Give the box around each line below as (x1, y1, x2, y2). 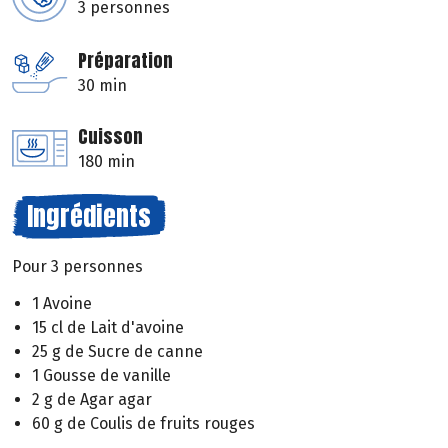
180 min (78, 152, 135, 172)
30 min (78, 76, 127, 96)
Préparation (78, 47, 173, 75)
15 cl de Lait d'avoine (32, 317, 184, 337)
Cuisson (78, 123, 143, 151)
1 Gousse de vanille (32, 365, 171, 385)
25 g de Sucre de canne (32, 341, 203, 361)
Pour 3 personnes (12, 257, 143, 277)
